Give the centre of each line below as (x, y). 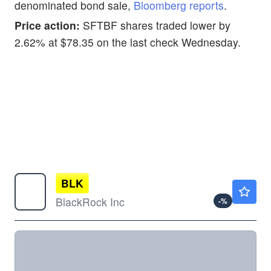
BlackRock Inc (90, 201)
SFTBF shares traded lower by (157, 25)
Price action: (49, 25)
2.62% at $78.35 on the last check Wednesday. (128, 42)
